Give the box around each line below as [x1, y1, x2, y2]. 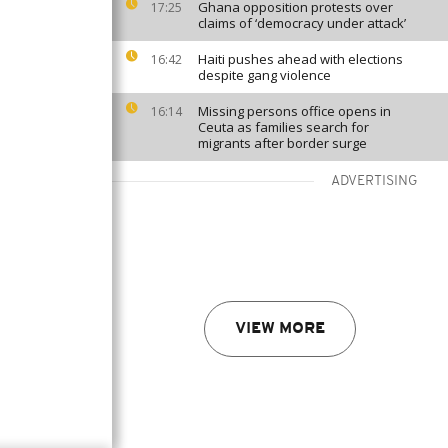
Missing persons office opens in [198, 102, 391, 120]
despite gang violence [198, 66, 331, 84]
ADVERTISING [331, 174, 418, 189]
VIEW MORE [235, 321, 325, 337]
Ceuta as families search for [198, 118, 369, 136]
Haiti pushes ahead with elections [198, 50, 403, 68]
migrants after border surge [198, 134, 367, 152]
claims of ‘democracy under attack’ [198, 14, 406, 32]
